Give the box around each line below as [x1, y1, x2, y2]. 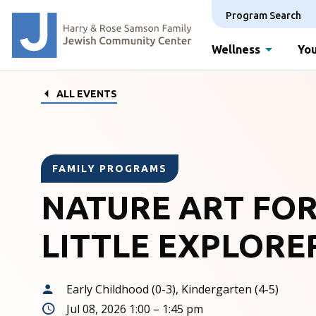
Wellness [212, 43, 260, 56]
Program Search [226, 9, 301, 21]
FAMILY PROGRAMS [51, 162, 167, 174]
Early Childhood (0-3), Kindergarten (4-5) [66, 281, 279, 297]
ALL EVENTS [56, 88, 117, 100]
